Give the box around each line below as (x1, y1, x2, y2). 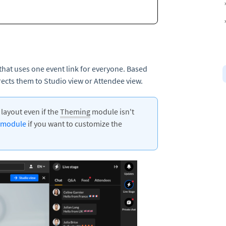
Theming (60, 106, 90, 117)
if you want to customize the (26, 119, 122, 129)
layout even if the (1, 106, 60, 117)
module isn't (90, 106, 134, 117)
